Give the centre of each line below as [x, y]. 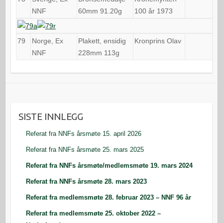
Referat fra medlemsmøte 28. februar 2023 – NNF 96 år [108, 197]
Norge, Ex [47, 41]
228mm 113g [99, 53]
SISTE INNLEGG [51, 116]
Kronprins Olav [158, 41]
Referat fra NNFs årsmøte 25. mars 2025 [85, 149]
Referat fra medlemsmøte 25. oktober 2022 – [93, 213]
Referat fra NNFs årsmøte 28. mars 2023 [86, 181]
